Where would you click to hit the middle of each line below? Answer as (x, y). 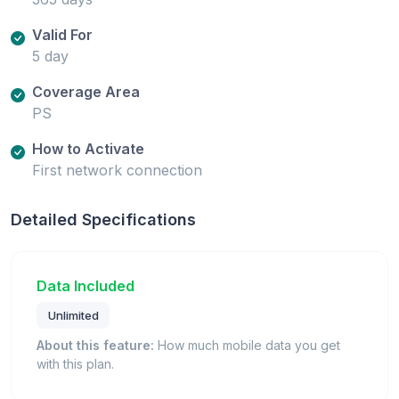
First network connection (117, 171)
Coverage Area (86, 92)
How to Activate (88, 149)
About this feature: (95, 345)
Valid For (62, 35)
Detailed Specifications (103, 220)
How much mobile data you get (247, 345)
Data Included (85, 286)
